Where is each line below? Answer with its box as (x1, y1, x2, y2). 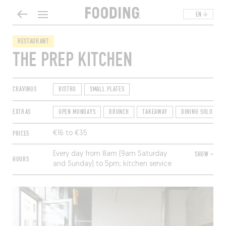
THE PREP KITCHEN (12, 48, 132, 72)
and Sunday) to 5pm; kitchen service (52, 160, 172, 168)
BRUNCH (109, 108, 129, 116)
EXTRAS (12, 108, 31, 116)
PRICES (12, 130, 30, 138)
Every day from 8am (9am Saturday (52, 150, 167, 158)
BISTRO (58, 85, 77, 93)
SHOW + (194, 150, 214, 158)
